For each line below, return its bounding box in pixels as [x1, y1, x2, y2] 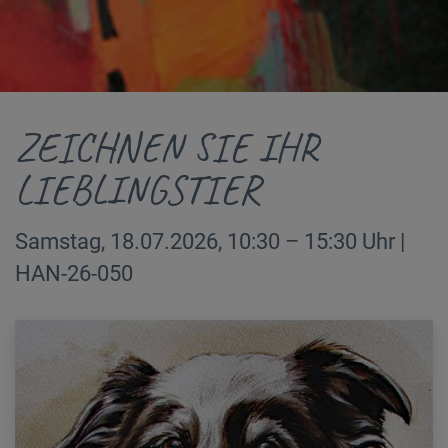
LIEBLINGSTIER [15, 165, 260, 215]
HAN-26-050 [15, 261, 133, 286]
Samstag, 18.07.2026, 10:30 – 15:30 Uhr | [15, 229, 405, 254]
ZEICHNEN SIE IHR [15, 123, 318, 173]
